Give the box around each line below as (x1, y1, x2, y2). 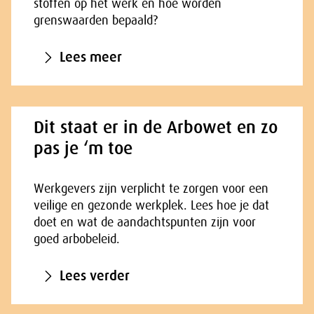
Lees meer (60, 49, 122, 65)
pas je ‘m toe (34, 138, 132, 158)
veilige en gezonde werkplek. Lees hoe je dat (34, 198, 269, 212)
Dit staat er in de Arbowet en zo (34, 117, 278, 137)
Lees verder (60, 268, 130, 284)
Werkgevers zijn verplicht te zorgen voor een (34, 182, 268, 196)
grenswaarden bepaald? (34, 13, 158, 27)
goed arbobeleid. (34, 232, 120, 246)
